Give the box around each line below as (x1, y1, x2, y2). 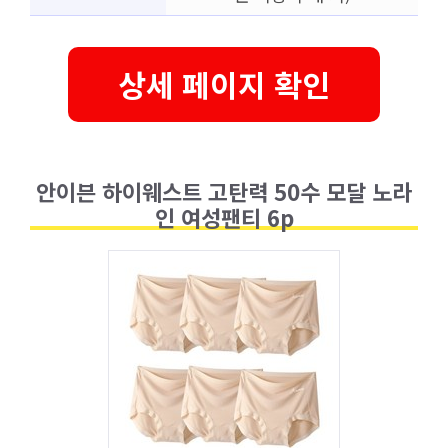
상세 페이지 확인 (118, 61, 330, 106)
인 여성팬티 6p (154, 200, 294, 233)
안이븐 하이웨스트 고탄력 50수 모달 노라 (36, 174, 412, 207)
